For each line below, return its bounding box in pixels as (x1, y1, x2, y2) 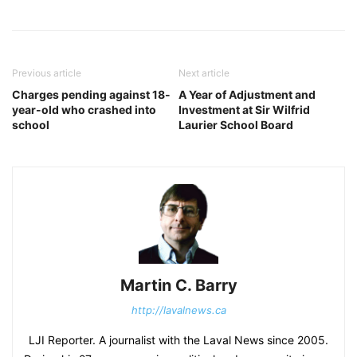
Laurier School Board (178, 118, 293, 131)
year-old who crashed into (12, 103, 156, 116)
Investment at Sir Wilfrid (178, 103, 310, 116)
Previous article (12, 67, 81, 79)
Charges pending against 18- (12, 88, 171, 101)
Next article (178, 67, 229, 79)
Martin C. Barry (120, 276, 237, 295)
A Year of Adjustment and (178, 88, 316, 101)
